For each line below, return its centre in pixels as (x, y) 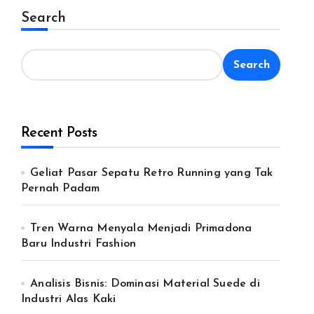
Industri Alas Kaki (69, 299)
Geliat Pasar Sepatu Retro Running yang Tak (152, 173)
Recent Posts (59, 133)
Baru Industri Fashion (79, 244)
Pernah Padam (61, 189)
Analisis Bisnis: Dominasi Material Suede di (145, 284)
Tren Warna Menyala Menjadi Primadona (141, 228)
